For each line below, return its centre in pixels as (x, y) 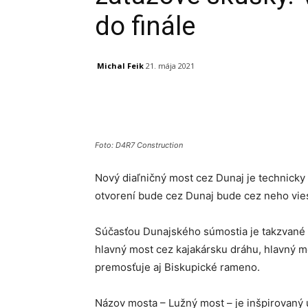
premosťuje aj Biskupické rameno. (177, 267)
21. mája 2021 (170, 66)
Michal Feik (120, 65)
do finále (145, 26)
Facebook (146, 101)
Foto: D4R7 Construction (139, 145)
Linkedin (281, 101)
